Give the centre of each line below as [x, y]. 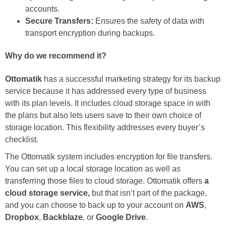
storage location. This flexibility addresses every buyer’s [105, 127]
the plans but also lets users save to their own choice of [103, 115]
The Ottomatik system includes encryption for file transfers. [109, 156]
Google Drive [121, 217]
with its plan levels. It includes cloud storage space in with [108, 103]
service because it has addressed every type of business [106, 91]
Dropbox [22, 217]
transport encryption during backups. [90, 33]
